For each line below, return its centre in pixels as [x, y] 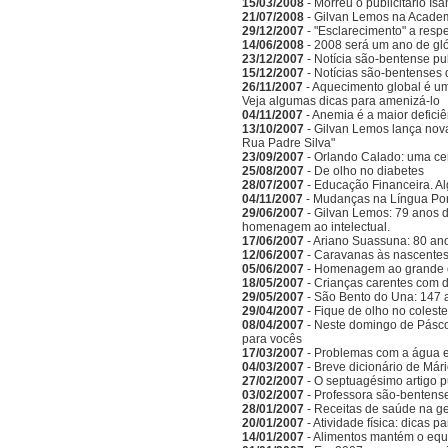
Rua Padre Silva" [288, 143]
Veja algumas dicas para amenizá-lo [341, 101]
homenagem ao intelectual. [316, 227]
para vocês [272, 339]
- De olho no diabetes [364, 171]
